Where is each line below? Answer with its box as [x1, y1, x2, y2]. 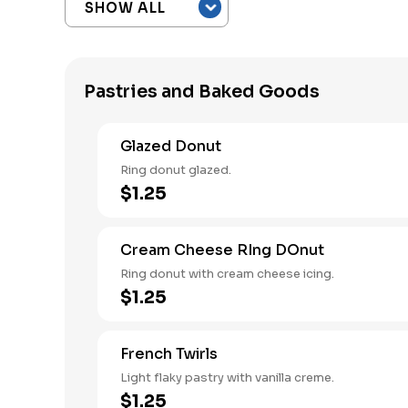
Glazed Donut [120, 137, 221, 156]
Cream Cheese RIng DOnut [120, 240, 324, 260]
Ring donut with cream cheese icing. [120, 266, 334, 281]
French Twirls [120, 344, 218, 363]
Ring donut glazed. [120, 162, 231, 178]
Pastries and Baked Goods [84, 81, 320, 103]
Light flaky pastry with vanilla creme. [120, 370, 334, 385]
